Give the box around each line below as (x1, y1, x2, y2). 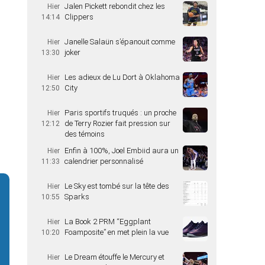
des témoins (64, 130, 105, 138)
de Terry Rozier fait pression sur (64, 119, 170, 128)
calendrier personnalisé (64, 157, 143, 166)
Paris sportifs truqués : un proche (64, 108, 176, 117)
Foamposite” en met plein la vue (64, 228, 169, 237)
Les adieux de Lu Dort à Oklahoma (64, 73, 180, 82)
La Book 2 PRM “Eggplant (64, 217, 151, 226)
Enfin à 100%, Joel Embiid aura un (64, 146, 179, 155)
